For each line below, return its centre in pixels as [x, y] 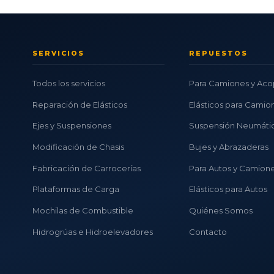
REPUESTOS [218, 54]
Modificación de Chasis [79, 146]
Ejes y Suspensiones [72, 126]
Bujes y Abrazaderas [228, 146]
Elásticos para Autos [228, 189]
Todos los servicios [69, 83]
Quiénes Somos [220, 210]
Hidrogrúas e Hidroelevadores [93, 231]
